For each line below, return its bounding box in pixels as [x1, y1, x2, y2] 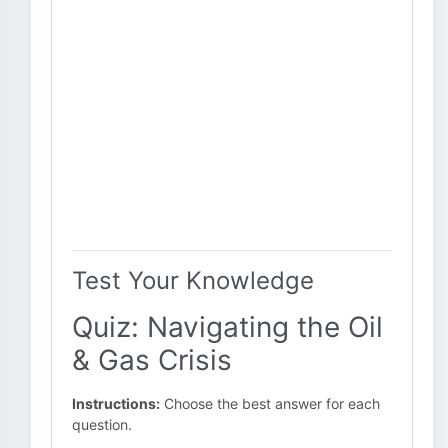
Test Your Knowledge [72, 266, 314, 295]
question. [72, 416, 132, 433]
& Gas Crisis [72, 343, 232, 377]
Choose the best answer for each [160, 395, 380, 412]
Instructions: [72, 395, 160, 412]
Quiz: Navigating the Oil [72, 310, 383, 344]
